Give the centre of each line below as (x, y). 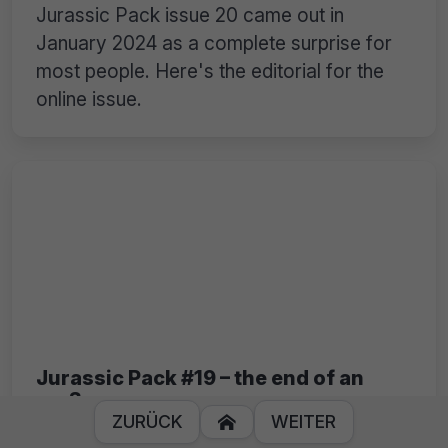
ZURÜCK (147, 421)
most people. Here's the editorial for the (210, 71)
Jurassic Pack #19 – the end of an (200, 377)
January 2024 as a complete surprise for (214, 43)
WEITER (304, 421)
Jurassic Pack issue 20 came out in (190, 15)
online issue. (89, 99)
